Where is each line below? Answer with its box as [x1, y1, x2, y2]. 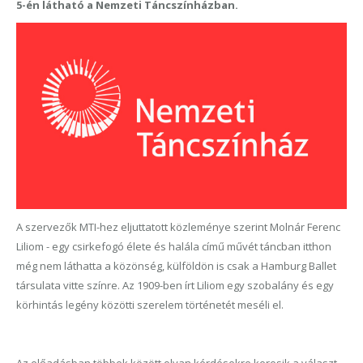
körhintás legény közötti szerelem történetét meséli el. [16, 297, 284, 312]
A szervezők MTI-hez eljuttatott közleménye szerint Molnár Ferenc [16, 219, 340, 234]
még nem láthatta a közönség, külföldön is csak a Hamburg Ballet [16, 258, 336, 273]
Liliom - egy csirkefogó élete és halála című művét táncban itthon [16, 238, 331, 254]
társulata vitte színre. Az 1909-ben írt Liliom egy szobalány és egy [16, 277, 334, 293]
